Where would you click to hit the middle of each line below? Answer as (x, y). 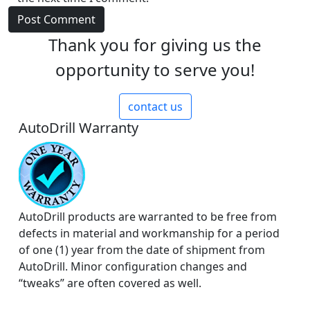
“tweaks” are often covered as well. (110, 283)
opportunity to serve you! (155, 70)
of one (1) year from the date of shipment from (142, 250)
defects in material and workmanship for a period (149, 234)
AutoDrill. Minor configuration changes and (133, 267)
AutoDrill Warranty (79, 128)
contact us (155, 107)
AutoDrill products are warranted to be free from (148, 217)
